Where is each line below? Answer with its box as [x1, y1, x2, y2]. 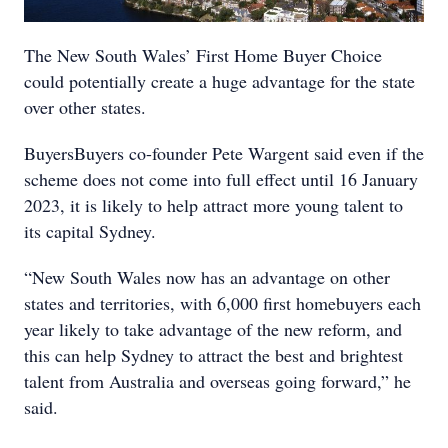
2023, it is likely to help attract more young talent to [24, 192, 403, 217]
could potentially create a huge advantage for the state [24, 68, 415, 93]
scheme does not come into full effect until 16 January [24, 166, 418, 191]
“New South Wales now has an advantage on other [24, 264, 390, 289]
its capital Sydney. [24, 218, 156, 243]
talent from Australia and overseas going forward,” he [24, 368, 411, 393]
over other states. [24, 94, 146, 119]
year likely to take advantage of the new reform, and [24, 316, 402, 341]
